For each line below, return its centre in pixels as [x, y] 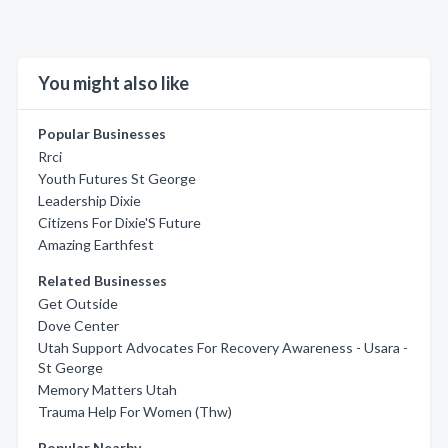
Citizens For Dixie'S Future [119, 222]
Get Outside [78, 303]
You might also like [113, 83]
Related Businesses [102, 280]
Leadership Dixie [89, 200]
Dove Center [78, 325]
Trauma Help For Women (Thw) [135, 411]
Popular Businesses [102, 133]
